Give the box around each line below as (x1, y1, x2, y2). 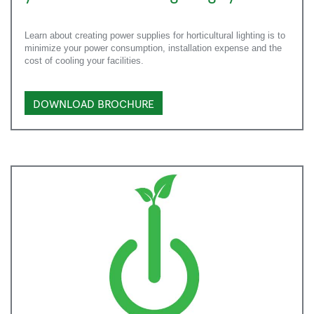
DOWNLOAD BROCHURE (33, 95, 154, 111)
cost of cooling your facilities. (25, 55, 144, 67)
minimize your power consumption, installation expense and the (25, 43, 282, 54)
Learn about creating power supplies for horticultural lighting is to (25, 30, 285, 41)
